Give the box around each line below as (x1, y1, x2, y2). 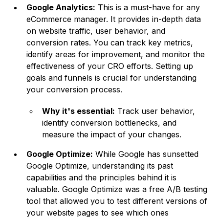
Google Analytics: (26, 2, 96, 13)
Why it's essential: (42, 106, 115, 116)
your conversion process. (26, 85, 123, 95)
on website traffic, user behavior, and (26, 26, 166, 36)
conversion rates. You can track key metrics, (26, 38, 194, 48)
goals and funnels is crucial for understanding (26, 73, 197, 83)
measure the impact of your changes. (42, 130, 182, 140)
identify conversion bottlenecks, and (42, 118, 177, 128)
